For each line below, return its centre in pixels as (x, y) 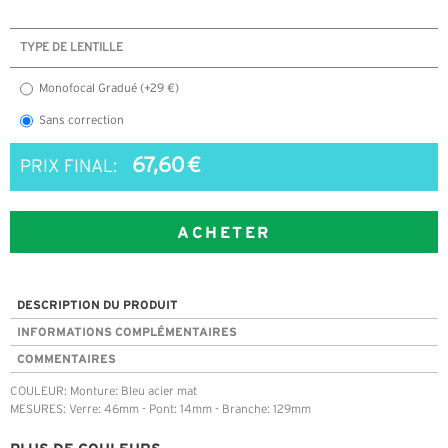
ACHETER (224, 232)
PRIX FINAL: (68, 167)
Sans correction (81, 121)
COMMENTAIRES (66, 359)
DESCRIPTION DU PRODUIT (97, 305)
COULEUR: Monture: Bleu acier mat (103, 392)
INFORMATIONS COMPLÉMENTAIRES (127, 332)
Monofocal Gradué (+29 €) (109, 89)
